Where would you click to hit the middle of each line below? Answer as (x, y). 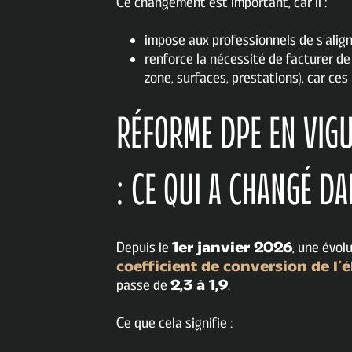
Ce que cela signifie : (175, 323)
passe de (143, 286)
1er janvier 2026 (232, 248)
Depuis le (144, 248)
